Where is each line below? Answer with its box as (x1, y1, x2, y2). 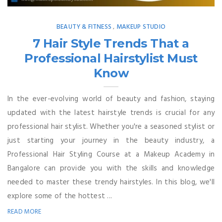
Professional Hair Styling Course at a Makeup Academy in (7, 148, 215, 161)
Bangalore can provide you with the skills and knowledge (7, 162, 215, 174)
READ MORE (7, 206, 42, 217)
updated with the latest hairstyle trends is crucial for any (7, 107, 215, 119)
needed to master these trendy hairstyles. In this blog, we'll (7, 176, 215, 188)
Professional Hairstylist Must (24, 51, 198, 65)
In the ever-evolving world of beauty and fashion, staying (7, 93, 215, 105)
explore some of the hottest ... (7, 190, 112, 202)
